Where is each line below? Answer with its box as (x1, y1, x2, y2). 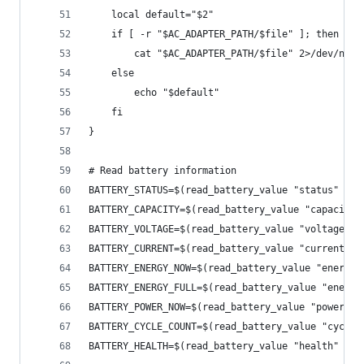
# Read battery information (89, 165, 236, 177)
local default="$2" (89, 9, 214, 21)
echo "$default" (89, 87, 219, 99)
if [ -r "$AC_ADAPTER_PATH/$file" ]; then (89, 28, 339, 41)
